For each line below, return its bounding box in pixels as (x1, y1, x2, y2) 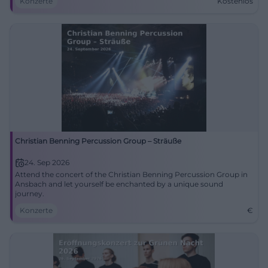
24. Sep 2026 (25, 158, 69, 167)
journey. (15, 189, 44, 198)
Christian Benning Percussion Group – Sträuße (15, 136, 181, 145)
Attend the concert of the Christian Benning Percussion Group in (15, 170, 248, 179)
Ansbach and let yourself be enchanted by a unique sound (15, 179, 223, 188)
